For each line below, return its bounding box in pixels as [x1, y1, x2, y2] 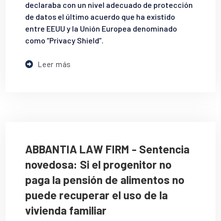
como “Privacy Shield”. [25, 36, 104, 45]
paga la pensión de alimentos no [25, 172, 185, 186]
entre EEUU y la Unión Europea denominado [25, 24, 178, 34]
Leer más [37, 60, 72, 69]
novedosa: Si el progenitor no [25, 157, 172, 171]
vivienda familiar [25, 203, 107, 217]
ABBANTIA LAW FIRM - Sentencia [25, 142, 190, 156]
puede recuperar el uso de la [25, 187, 168, 202]
